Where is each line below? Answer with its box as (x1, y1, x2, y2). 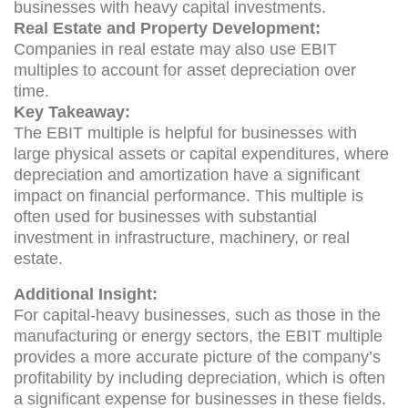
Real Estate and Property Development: (14, 18, 321, 37)
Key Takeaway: (14, 102, 130, 121)
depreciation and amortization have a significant (14, 165, 360, 184)
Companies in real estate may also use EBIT (14, 39, 337, 58)
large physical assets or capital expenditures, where (14, 144, 389, 163)
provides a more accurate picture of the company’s (14, 347, 381, 366)
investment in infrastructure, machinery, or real (14, 228, 350, 247)
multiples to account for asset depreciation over (14, 60, 356, 79)
